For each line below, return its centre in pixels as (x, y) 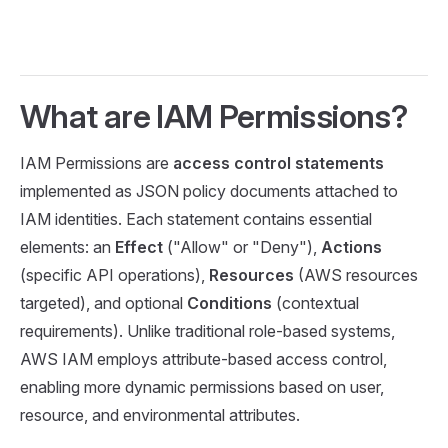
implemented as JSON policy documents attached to (209, 190)
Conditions (229, 302)
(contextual (315, 302)
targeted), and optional (103, 302)
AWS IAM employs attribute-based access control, (203, 358)
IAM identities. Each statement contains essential (196, 218)
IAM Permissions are (96, 162)
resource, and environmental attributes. (160, 414)
